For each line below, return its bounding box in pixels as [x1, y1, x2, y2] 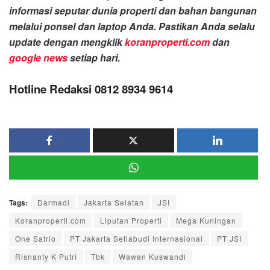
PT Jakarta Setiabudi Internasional [70, 233, 203, 243]
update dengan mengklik [9, 35, 125, 49]
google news [9, 51, 67, 65]
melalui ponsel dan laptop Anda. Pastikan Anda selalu [9, 19, 255, 34]
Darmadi [37, 196, 70, 207]
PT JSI [217, 233, 242, 243]
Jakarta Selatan [84, 196, 144, 207]
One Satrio [15, 233, 56, 243]
